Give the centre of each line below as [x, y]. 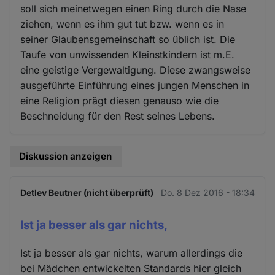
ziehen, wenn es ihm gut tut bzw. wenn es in [122, 24]
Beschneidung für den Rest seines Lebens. [118, 116]
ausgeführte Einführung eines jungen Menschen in [135, 86]
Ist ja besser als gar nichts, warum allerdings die [132, 253]
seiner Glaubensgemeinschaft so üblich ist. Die [128, 40]
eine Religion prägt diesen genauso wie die [120, 101]
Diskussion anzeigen [66, 157]
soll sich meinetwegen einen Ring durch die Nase [134, 9]
